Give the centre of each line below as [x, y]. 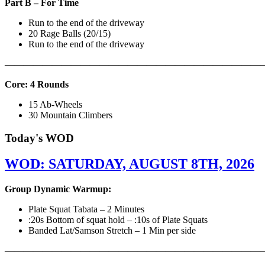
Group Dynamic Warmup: [58, 189]
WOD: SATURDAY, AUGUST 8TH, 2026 [130, 164]
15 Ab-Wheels [55, 104]
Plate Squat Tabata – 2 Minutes [86, 209]
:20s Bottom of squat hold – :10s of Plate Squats [118, 220]
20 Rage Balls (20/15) [70, 33]
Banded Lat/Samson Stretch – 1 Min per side [113, 231]
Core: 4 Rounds [38, 84]
